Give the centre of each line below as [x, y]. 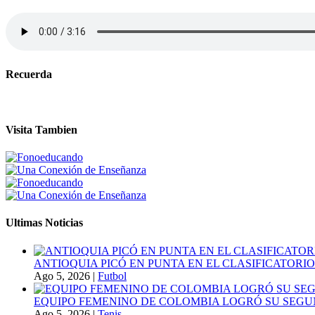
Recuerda [29, 75]
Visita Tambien [41, 129]
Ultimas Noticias [44, 223]
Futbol [112, 276]
